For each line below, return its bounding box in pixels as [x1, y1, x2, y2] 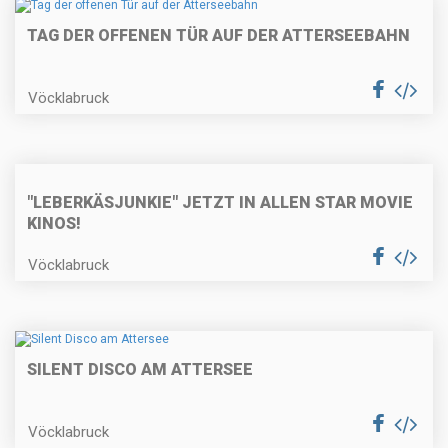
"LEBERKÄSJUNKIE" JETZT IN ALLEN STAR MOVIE [27, 192, 413, 212]
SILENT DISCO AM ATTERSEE [27, 360, 253, 380]
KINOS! [27, 213, 81, 233]
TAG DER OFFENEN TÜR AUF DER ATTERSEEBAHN [27, 25, 410, 45]
